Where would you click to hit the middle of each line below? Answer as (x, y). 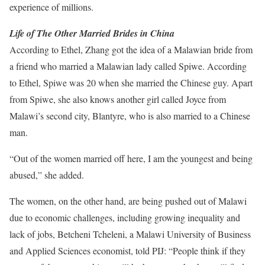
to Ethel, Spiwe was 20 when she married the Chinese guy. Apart (131, 83)
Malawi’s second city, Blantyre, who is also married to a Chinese (130, 116)
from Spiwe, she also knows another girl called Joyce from (118, 99)
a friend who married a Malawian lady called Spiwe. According (128, 66)
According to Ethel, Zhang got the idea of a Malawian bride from (131, 49)
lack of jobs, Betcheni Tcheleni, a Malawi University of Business (130, 234)
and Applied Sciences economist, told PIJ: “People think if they (127, 251)
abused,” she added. (47, 175)
